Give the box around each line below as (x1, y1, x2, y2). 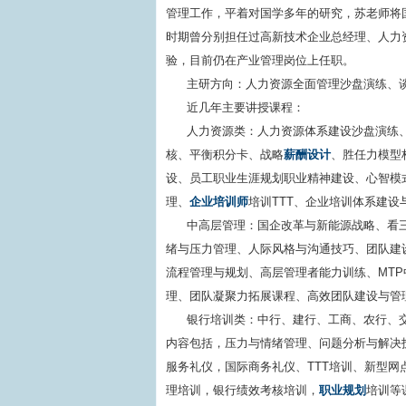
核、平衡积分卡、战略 (166, 148, 284, 161)
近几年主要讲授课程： (187, 101, 305, 114)
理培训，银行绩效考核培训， (166, 383, 319, 397)
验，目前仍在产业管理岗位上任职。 (166, 53, 354, 67)
